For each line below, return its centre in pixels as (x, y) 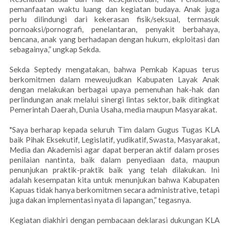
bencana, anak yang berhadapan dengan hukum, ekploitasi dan (115, 39)
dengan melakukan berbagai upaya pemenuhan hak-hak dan (115, 90)
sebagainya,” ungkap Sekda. (55, 49)
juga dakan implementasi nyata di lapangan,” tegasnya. (100, 200)
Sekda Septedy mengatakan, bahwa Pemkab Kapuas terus (115, 70)
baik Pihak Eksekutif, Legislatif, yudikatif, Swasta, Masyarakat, (115, 140)
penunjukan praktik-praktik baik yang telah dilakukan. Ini (115, 170)
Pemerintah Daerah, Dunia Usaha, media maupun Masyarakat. (113, 110)
